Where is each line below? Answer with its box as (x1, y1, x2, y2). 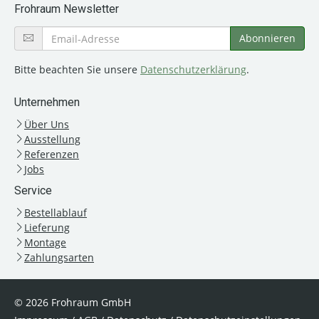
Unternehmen (14, 95, 80, 110)
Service (14, 184, 52, 198)
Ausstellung (24, 132, 80, 147)
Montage (24, 236, 66, 250)
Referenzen (24, 147, 79, 162)
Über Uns (24, 117, 69, 132)
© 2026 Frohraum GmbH (14, 296, 131, 310)
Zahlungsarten (24, 251, 94, 265)
